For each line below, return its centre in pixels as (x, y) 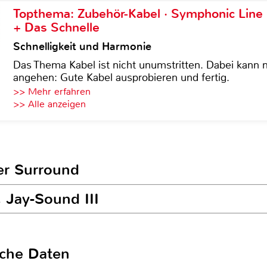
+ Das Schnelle (56, 27)
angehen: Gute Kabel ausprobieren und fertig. (121, 77)
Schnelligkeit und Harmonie (82, 46)
